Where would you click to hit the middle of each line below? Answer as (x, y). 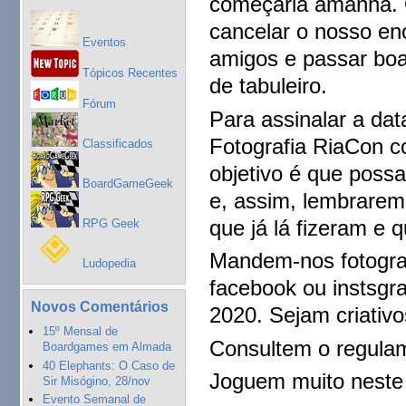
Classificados (116, 143)
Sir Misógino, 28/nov (96, 381)
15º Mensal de (80, 332)
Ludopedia (107, 263)
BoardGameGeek (126, 183)
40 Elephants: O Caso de (108, 365)
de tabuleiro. (269, 86)
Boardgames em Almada (106, 347)
